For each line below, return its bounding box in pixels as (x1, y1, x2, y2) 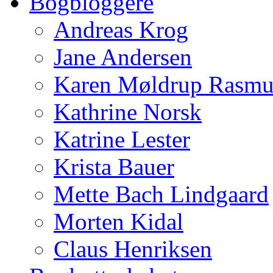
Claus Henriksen (54, 236, 212, 262)
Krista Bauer (54, 154, 174, 180)
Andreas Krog (54, 16, 188, 43)
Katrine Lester (54, 126, 190, 152)
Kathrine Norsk (54, 99, 202, 125)
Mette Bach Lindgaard (54, 181, 269, 207)
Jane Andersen (54, 44, 192, 70)
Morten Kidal (54, 208, 183, 235)
